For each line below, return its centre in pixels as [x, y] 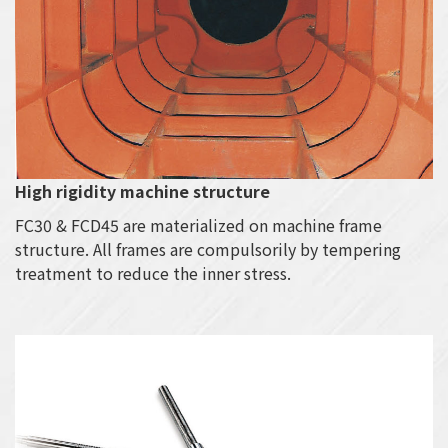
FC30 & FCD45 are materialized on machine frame [198, 225]
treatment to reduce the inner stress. [153, 273]
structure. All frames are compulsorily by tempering [208, 249]
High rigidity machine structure [142, 191]
